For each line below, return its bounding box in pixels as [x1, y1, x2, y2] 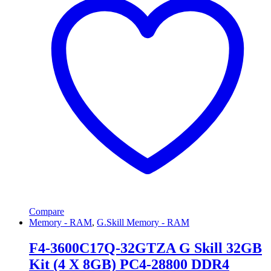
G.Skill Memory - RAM [97, 217, 189, 227]
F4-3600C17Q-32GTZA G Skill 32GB [29, 240, 262, 256]
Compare [29, 206, 64, 217]
